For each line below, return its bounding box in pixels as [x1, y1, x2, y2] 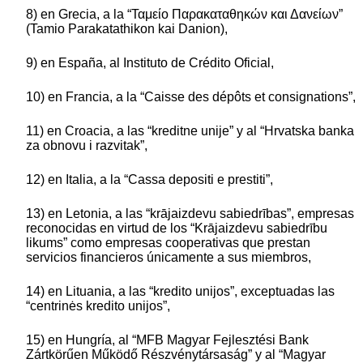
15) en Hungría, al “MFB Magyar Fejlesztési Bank [26, 332, 309, 347]
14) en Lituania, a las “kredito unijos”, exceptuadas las [26, 284, 335, 298]
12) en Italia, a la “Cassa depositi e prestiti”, [26, 172, 273, 186]
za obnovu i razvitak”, [26, 138, 147, 152]
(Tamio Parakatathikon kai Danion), [26, 21, 228, 36]
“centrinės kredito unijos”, [26, 298, 170, 313]
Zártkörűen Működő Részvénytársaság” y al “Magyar [26, 347, 326, 361]
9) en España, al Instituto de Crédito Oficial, [26, 55, 274, 70]
